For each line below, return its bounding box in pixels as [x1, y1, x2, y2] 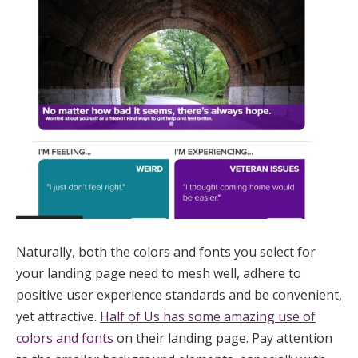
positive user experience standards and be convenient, [16, 286, 342, 304]
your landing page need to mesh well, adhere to [16, 265, 301, 283]
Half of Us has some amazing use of [100, 308, 316, 326]
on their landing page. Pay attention [113, 329, 332, 348]
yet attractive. [16, 308, 100, 326]
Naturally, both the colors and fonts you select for [16, 243, 316, 261]
